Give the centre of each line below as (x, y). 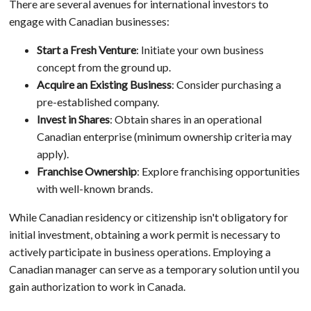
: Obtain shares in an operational (185, 119)
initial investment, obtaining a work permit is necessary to (144, 234)
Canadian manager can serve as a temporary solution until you (154, 269)
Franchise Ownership (86, 171)
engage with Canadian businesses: (89, 21)
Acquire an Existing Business (104, 84)
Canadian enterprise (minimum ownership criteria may (164, 136)
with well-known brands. (94, 188)
